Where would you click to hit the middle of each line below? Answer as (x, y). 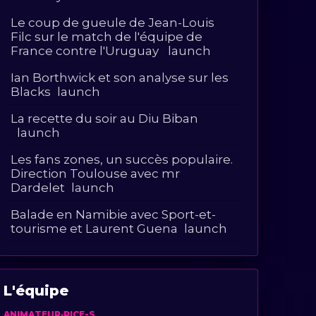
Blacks (31, 91)
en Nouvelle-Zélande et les (94, 269)
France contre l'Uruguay (86, 50)
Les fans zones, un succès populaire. (122, 159)
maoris (32, 283)
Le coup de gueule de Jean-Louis (113, 22)
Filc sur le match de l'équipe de (107, 36)
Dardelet (38, 187)
